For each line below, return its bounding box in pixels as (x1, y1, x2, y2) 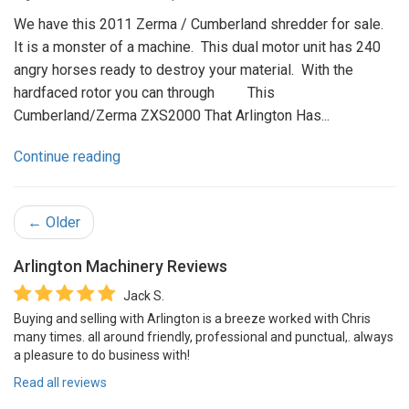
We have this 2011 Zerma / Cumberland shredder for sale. (14, 15, 387, 33)
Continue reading (14, 147, 121, 165)
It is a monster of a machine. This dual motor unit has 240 (14, 37, 381, 56)
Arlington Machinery (14, 256, 163, 276)
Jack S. (123, 288, 164, 303)
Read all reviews (14, 374, 107, 390)
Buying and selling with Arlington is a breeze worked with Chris (14, 310, 371, 326)
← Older (27, 213, 80, 231)
